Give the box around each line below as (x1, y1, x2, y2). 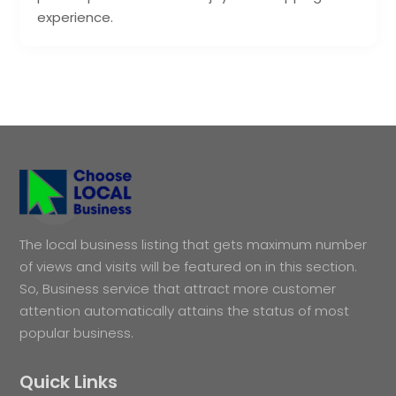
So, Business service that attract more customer (19, 278, 337, 298)
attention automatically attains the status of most (19, 301, 350, 320)
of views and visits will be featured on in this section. (19, 256, 358, 276)
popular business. (19, 323, 134, 342)
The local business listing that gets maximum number (19, 234, 368, 254)
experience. (37, 7, 114, 27)
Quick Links (19, 369, 118, 394)
